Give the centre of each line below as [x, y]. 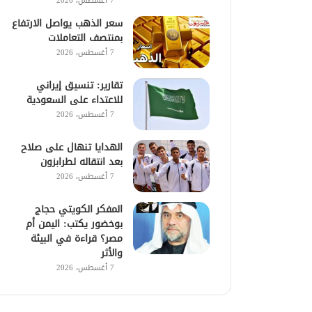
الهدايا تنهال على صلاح [72, 147]
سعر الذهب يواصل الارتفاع [68, 23]
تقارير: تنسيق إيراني [80, 85]
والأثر [112, 253]
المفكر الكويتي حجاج [79, 209]
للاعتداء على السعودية [75, 100]
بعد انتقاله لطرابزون [82, 162]
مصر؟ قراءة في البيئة [77, 238]
